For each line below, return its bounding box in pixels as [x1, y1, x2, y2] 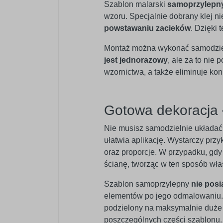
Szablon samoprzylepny [104, 180, 191, 188]
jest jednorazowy [104, 56, 168, 64]
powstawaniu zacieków [104, 24, 191, 32]
